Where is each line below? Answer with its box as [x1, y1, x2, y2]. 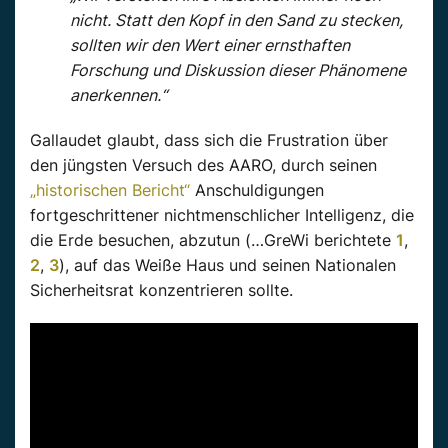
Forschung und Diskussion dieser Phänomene [70, 59, 406, 80]
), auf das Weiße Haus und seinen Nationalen [59, 254, 396, 275]
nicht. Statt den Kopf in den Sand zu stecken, [70, 9, 403, 30]
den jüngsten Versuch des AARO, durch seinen [30, 154, 377, 175]
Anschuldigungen [190, 179, 324, 200]
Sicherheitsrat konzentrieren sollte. [30, 279, 293, 300]
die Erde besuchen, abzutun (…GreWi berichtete [30, 229, 396, 250]
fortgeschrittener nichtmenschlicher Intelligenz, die [30, 204, 414, 225]
